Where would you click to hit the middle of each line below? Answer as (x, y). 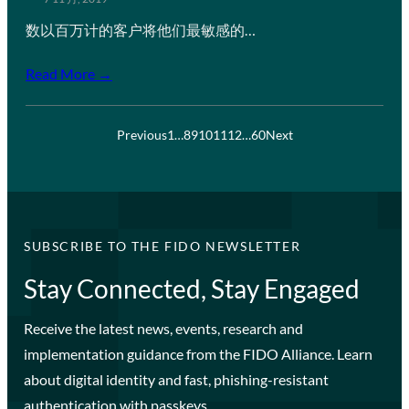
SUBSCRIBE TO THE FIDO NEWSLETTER (162, 246)
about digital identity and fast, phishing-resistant (176, 379)
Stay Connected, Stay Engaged (191, 288)
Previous (142, 134)
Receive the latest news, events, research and (163, 328)
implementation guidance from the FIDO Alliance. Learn (198, 353)
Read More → (69, 73)
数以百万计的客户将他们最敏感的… (141, 29)
